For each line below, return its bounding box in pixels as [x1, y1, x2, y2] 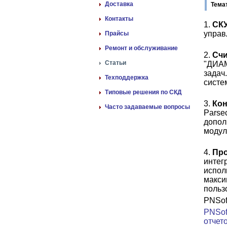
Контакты [105, 15, 133, 22]
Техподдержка [105, 74, 148, 81]
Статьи [105, 59, 126, 66]
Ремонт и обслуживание [105, 45, 178, 52]
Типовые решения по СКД [105, 89, 182, 96]
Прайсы [105, 30, 129, 37]
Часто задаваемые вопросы [105, 103, 190, 110]
